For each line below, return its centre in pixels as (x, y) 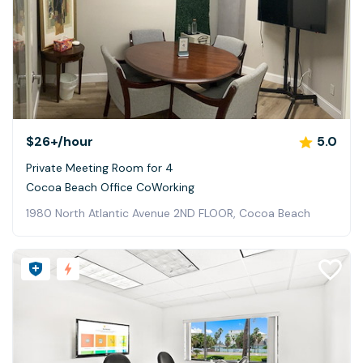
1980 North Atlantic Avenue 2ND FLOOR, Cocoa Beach (168, 214)
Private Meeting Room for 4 (100, 168)
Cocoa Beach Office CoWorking (110, 188)
